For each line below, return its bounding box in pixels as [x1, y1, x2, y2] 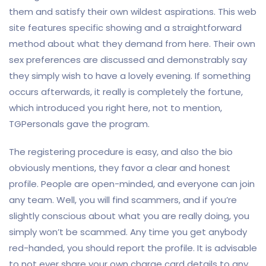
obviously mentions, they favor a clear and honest [9, 161, 230, 174]
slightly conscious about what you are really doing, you [9, 210, 249, 222]
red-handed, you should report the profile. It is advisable [9, 242, 257, 254]
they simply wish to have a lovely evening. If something [9, 69, 251, 82]
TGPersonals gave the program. [9, 118, 150, 130]
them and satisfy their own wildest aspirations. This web [9, 5, 256, 18]
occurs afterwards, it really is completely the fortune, [9, 85, 243, 98]
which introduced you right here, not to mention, [9, 102, 222, 114]
